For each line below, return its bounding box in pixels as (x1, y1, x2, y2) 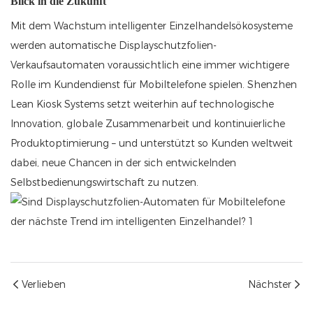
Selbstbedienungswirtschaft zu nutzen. (10, 176, 198, 189)
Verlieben (22, 278, 66, 291)
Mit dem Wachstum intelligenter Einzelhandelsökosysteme (10, 20, 293, 33)
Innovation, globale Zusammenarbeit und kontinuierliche (10, 117, 285, 131)
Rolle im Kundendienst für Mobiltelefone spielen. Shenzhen (10, 78, 297, 92)
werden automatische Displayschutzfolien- (10, 39, 217, 52)
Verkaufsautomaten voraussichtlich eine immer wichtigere (10, 59, 289, 72)
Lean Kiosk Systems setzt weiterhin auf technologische (10, 98, 274, 111)
